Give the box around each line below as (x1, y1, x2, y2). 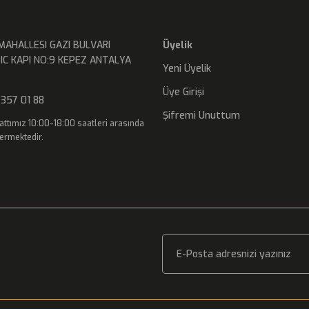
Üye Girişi (163, 86, 204, 99)
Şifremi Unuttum (163, 109, 240, 122)
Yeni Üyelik (163, 62, 211, 75)
